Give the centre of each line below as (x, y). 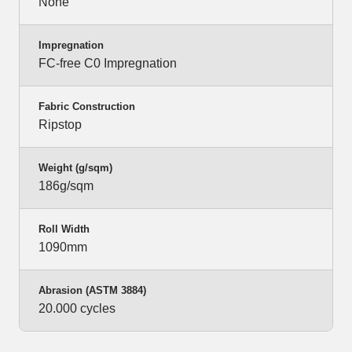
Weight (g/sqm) (75, 168)
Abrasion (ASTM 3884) (92, 291)
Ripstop (60, 125)
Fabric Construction (87, 107)
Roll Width (64, 229)
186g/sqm (66, 186)
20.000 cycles (77, 309)
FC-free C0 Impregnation (108, 64)
